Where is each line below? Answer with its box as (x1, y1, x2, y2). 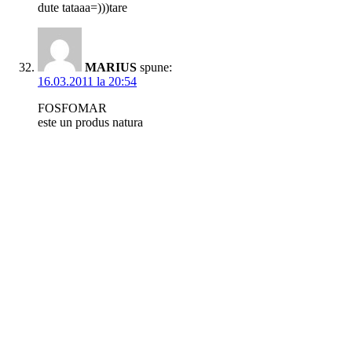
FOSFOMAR (38, 101, 107, 115)
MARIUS (85, 60, 137, 75)
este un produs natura (38, 115, 143, 130)
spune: (140, 60, 172, 75)
